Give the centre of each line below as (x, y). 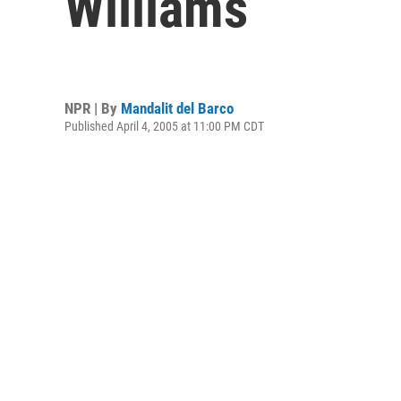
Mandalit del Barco (177, 108)
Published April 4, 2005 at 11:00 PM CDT (164, 126)
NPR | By (93, 108)
